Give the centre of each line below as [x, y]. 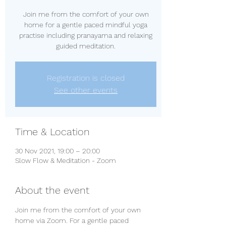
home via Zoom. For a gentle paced [73, 220]
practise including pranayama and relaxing [86, 35]
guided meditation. [86, 46]
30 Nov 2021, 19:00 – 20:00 [58, 151]
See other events [86, 90]
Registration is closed [86, 78]
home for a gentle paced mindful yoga [86, 25]
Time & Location [52, 132]
